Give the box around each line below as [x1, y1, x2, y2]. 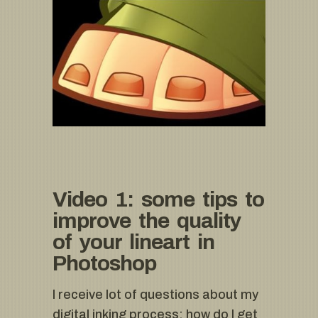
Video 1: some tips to [53, 188, 264, 212]
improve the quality [53, 209, 241, 233]
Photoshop [53, 252, 156, 275]
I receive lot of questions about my [53, 287, 258, 302]
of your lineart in [53, 231, 214, 254]
